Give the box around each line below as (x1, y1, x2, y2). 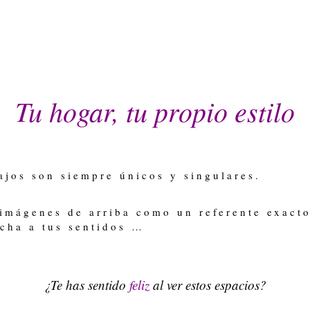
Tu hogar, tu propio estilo (15, 92, 295, 129)
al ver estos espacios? (149, 276, 266, 293)
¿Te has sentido (43, 276, 129, 293)
